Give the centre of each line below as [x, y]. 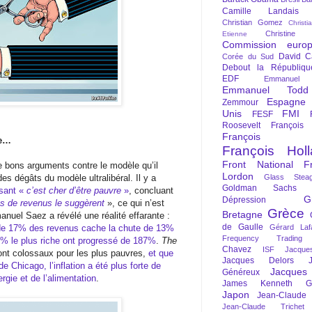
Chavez [237, 249]
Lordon [238, 176]
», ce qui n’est [136, 203]
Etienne [235, 34]
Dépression [244, 200]
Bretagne [242, 214]
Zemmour [240, 102]
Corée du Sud [248, 56]
